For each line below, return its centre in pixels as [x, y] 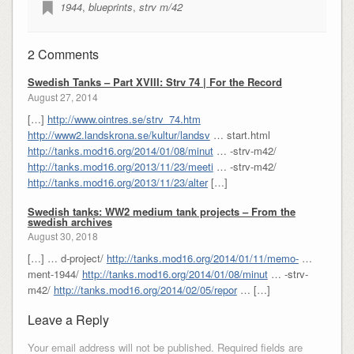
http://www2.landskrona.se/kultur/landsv [119, 134]
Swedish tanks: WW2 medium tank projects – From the [161, 211]
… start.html [240, 134]
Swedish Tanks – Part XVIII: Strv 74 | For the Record [154, 82]
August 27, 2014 [62, 96]
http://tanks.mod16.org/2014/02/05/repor [145, 290]
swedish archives [70, 221]
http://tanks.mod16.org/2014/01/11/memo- [202, 258]
